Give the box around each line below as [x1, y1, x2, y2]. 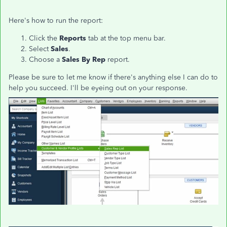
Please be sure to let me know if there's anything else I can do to [9, 73, 218, 82]
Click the [29, 34, 59, 43]
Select [29, 45, 51, 53]
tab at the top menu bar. [88, 34, 166, 43]
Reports [59, 34, 88, 43]
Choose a [29, 55, 62, 64]
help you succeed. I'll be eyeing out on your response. [9, 84, 187, 92]
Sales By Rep [62, 55, 105, 64]
